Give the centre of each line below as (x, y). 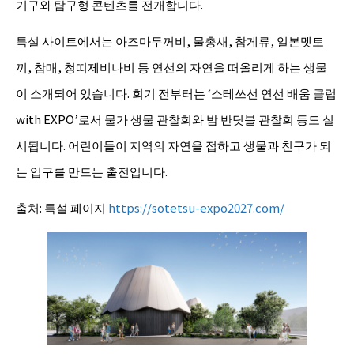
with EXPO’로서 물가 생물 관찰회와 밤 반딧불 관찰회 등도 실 (175, 119)
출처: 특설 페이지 (62, 207)
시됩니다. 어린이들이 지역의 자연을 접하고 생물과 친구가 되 (173, 145)
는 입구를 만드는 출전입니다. (92, 171)
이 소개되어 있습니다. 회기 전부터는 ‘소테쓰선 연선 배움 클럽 (176, 92)
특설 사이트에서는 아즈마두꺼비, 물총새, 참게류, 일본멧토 (170, 40)
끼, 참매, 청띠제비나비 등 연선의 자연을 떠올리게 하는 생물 (171, 66)
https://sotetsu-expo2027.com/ (196, 207)
